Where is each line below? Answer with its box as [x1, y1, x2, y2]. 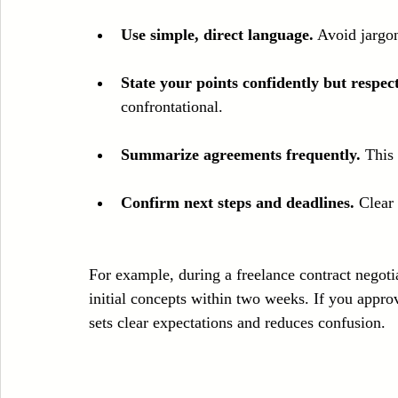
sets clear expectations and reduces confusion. [89, 313, 386, 331]
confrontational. [121, 97, 223, 115]
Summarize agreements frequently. [121, 145, 361, 163]
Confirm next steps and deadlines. [121, 193, 354, 211]
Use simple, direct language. [121, 25, 314, 44]
